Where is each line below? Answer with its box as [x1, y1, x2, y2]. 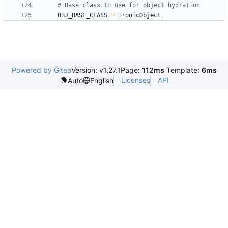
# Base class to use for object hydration [58, 2, 200, 9]
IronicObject [118, 12, 161, 19]
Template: [164, 66, 202, 75]
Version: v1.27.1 [71, 66, 121, 75]
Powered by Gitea [11, 66, 71, 75]
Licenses [121, 76, 150, 85]
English [90, 76, 113, 85]
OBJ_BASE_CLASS [58, 12, 107, 19]
